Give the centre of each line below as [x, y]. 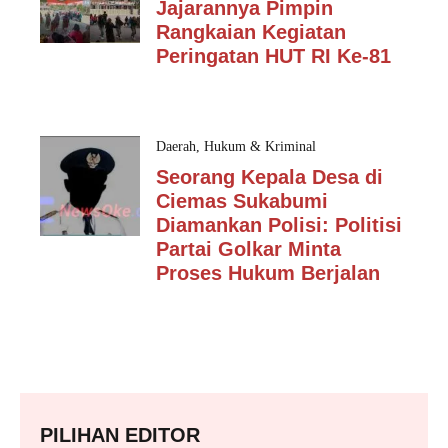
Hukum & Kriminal [260, 146]
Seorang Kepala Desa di [269, 177]
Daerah [176, 146]
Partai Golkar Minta [248, 249]
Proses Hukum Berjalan [268, 273]
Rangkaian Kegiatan [251, 32]
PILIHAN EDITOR [120, 435]
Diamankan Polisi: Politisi [279, 225]
